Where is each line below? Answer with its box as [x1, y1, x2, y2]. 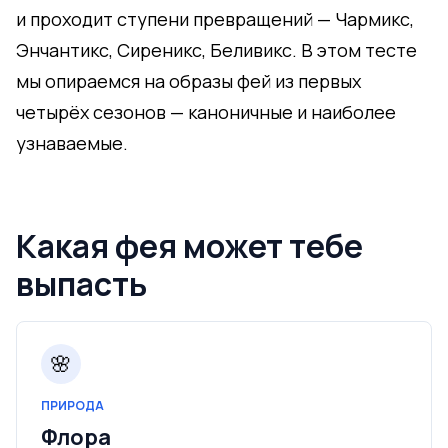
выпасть [16, 262, 147, 306]
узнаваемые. [16, 131, 128, 155]
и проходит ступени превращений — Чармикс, [16, 7, 414, 31]
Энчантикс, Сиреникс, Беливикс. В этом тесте [16, 38, 417, 62]
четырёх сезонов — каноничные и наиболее [16, 100, 396, 124]
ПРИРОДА [41, 397, 104, 414]
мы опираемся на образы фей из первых [16, 69, 361, 93]
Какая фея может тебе [16, 224, 363, 268]
